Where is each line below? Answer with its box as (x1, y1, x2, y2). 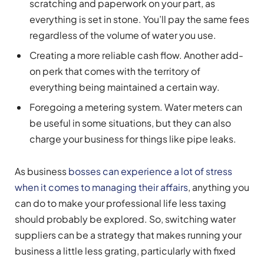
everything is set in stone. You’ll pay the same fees (29, 12, 249, 25)
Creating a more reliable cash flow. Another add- (29, 48, 243, 61)
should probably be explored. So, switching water (15, 212, 236, 225)
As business (15, 164, 68, 177)
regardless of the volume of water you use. (29, 28, 216, 41)
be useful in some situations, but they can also (29, 116, 231, 129)
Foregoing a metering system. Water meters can (29, 100, 242, 113)
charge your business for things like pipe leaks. (29, 132, 236, 145)
